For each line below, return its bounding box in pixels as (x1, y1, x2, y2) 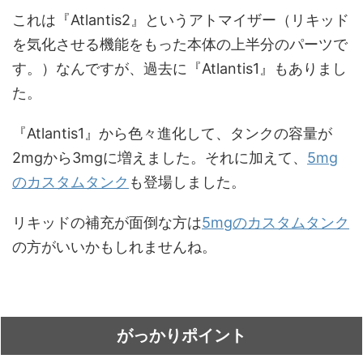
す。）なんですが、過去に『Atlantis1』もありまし (12, 60, 347, 78)
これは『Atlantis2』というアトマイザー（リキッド (12, 11, 349, 29)
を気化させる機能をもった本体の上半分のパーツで (12, 36, 348, 53)
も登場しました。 (129, 173, 246, 191)
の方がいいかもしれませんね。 (12, 238, 216, 256)
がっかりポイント (117, 326, 246, 346)
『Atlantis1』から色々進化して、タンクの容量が (12, 125, 332, 143)
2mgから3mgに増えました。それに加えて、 (12, 149, 307, 167)
